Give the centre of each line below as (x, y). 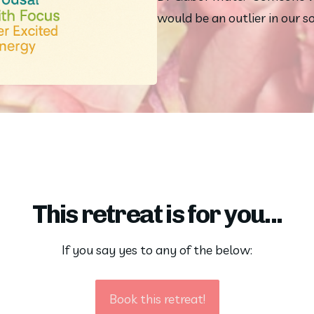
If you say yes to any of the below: (157, 250)
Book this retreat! (157, 299)
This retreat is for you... (157, 214)
